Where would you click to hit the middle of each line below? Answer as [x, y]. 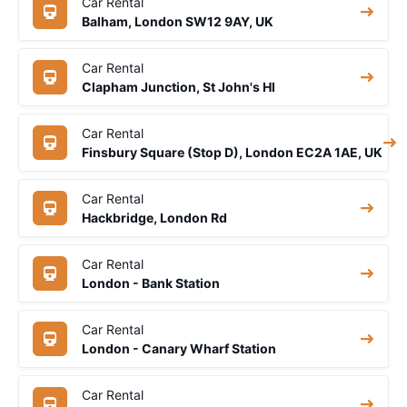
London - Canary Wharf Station [179, 348]
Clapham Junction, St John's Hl [179, 86]
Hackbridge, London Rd [154, 217]
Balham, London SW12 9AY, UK [178, 21]
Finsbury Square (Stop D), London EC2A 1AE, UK [232, 152]
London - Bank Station [151, 283]
